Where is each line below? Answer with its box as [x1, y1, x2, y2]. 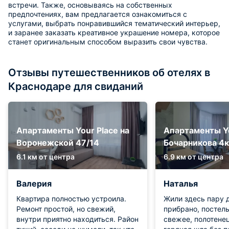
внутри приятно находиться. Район [16, 214, 139, 223]
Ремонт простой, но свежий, [16, 204, 116, 213]
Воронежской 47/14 [16, 137, 99, 148]
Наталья [164, 178, 198, 189]
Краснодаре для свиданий [8, 80, 143, 93]
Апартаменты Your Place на [16, 125, 129, 135]
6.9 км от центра [164, 152, 223, 161]
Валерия [16, 178, 52, 189]
